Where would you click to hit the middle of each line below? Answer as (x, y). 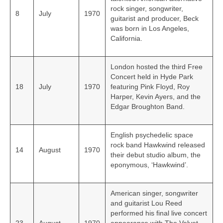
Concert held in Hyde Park (152, 77)
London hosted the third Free (157, 67)
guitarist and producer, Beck (155, 19)
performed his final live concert (159, 213)
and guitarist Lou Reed (146, 203)
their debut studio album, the (156, 155)
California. (126, 39)
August (50, 150)
